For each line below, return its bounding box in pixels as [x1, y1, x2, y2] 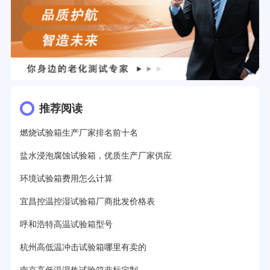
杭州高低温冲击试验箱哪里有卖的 [19, 243, 146, 253]
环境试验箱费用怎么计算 [19, 174, 113, 184]
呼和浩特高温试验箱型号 [19, 220, 113, 230]
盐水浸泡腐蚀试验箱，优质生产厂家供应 [19, 151, 172, 161]
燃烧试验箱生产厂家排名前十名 [19, 128, 138, 138]
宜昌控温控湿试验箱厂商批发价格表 [19, 197, 155, 207]
